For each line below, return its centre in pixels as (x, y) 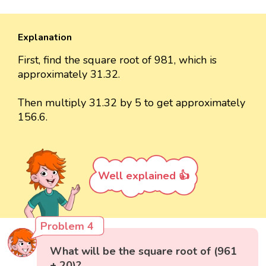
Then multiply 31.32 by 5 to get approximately (132, 103)
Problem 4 (67, 226)
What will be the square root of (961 (144, 251)
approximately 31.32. (69, 75)
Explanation (45, 38)
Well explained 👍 (144, 176)
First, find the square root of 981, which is (117, 60)
